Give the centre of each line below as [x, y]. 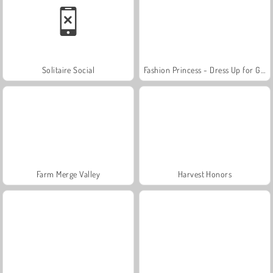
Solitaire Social [68, 69]
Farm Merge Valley [68, 174]
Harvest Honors [205, 174]
